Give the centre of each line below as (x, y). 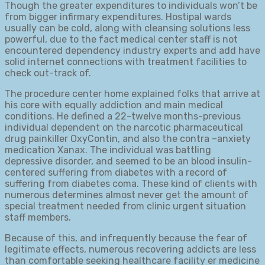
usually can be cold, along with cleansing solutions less (127, 28)
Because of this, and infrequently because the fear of (126, 238)
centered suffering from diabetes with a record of (116, 173)
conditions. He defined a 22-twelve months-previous (123, 117)
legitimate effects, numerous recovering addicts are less (130, 250)
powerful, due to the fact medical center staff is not (121, 40)
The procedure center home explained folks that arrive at (132, 94)
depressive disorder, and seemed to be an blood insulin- (128, 161)
